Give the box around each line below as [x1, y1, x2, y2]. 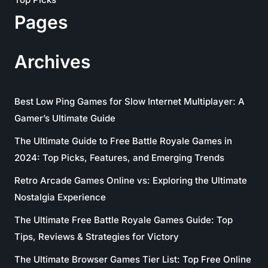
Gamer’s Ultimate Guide [14, 112, 115, 124]
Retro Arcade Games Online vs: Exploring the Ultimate [14, 175, 247, 186]
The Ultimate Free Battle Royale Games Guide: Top [14, 214, 233, 226]
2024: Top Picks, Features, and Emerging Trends [14, 152, 224, 163]
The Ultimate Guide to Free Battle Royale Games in [14, 135, 232, 147]
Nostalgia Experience [14, 191, 106, 203]
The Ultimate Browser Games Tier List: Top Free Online [14, 254, 251, 265]
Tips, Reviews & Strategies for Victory [14, 231, 179, 242]
